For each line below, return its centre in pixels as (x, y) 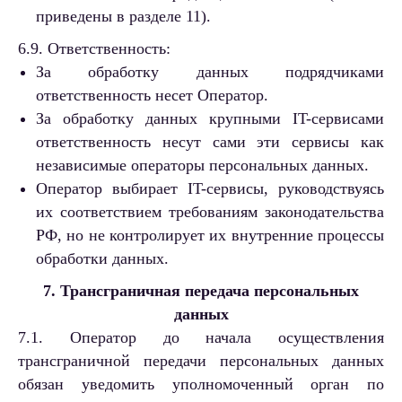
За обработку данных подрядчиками (210, 72)
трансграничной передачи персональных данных (201, 361)
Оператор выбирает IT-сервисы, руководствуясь (210, 189)
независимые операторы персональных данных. (202, 166)
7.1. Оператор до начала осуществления (201, 338)
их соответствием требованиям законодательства (210, 212)
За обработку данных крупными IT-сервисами (210, 119)
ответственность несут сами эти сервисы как (210, 142)
